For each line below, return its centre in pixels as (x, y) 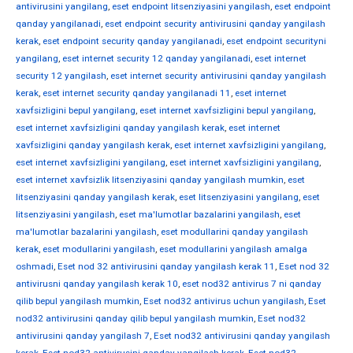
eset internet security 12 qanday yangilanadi (156, 59)
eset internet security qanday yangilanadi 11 (137, 93)
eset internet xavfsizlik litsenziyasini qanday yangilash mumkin (150, 180)
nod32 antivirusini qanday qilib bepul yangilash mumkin (135, 319)
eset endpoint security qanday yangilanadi (132, 41)
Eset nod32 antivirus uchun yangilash (224, 301)
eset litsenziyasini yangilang (239, 197)
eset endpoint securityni (276, 41)
